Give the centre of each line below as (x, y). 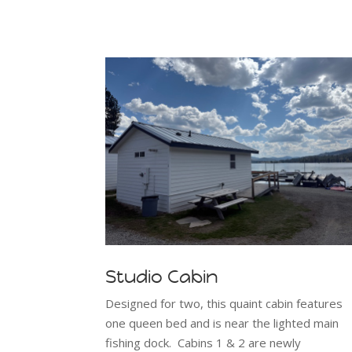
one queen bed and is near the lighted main (222, 323)
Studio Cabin (162, 277)
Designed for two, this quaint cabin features (224, 304)
